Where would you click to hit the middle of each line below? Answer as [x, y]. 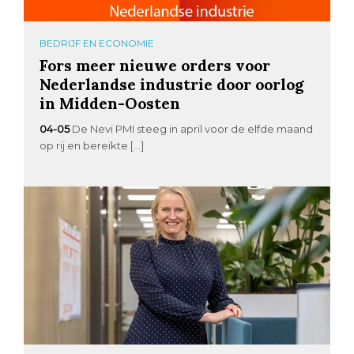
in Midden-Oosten [110, 103]
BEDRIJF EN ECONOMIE [97, 43]
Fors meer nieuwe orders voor [155, 65]
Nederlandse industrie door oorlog [172, 84]
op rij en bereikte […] [92, 145]
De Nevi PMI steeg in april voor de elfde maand [193, 128]
